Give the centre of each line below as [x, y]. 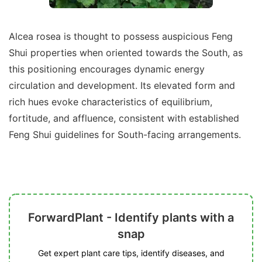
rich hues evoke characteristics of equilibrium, [111, 101]
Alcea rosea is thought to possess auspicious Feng [121, 36]
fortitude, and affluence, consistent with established [124, 118]
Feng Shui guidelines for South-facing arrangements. [125, 134]
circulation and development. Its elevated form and [122, 85]
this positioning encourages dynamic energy [107, 69]
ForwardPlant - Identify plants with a [131, 217]
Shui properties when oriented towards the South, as [126, 52]
